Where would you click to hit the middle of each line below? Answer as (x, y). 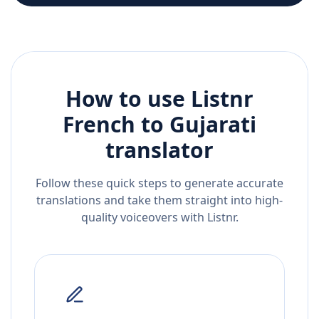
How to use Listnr (159, 99)
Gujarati (213, 125)
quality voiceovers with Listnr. (159, 218)
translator (159, 150)
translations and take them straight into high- (159, 200)
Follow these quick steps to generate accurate (159, 183)
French (99, 125)
